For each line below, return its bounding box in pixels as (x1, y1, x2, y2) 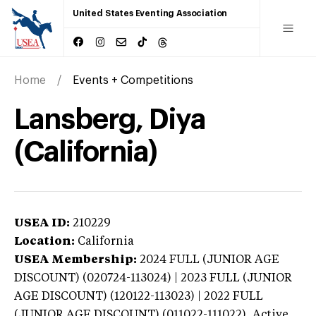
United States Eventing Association (73, 9, 228, 18)
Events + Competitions (73, 74, 193, 86)
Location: (14, 236, 75, 248)
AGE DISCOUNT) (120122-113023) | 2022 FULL (14, 291, 263, 303)
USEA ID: (14, 217, 70, 229)
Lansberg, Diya (14, 105, 205, 134)
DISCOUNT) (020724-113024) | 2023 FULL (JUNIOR (14, 272, 292, 284)
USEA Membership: (14, 254, 137, 266)
